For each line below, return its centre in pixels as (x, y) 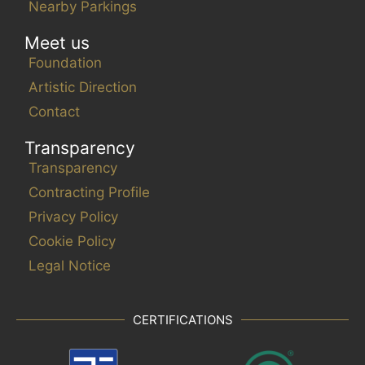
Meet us (57, 43)
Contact (54, 112)
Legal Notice (70, 266)
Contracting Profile (89, 192)
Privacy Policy (73, 217)
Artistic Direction (83, 87)
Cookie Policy (72, 241)
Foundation (65, 63)
